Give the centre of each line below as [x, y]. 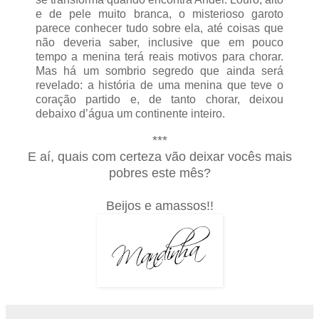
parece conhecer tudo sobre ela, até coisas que [159, 28]
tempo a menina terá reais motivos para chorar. [159, 57]
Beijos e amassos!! [159, 206]
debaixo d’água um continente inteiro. [130, 114]
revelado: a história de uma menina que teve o [159, 85]
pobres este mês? [159, 173]
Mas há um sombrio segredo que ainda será [159, 71]
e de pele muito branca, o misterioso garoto [159, 14]
